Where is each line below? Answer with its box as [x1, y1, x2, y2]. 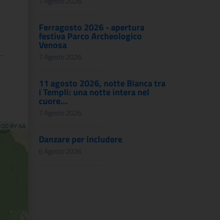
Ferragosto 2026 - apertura [39, 21, 144, 34]
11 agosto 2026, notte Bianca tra [39, 77, 165, 90]
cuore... [39, 94, 68, 108]
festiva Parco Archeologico [39, 29, 142, 43]
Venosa [39, 38, 67, 52]
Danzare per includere [39, 133, 122, 146]
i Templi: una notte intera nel [39, 85, 149, 99]
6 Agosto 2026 [39, 146, 82, 156]
